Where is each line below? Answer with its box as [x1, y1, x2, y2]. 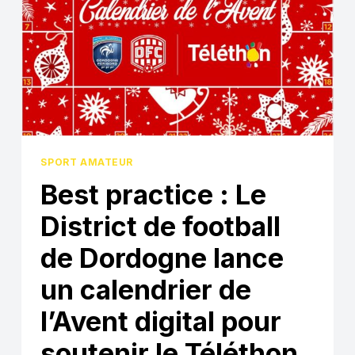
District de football [40, 210, 281, 243]
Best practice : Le [40, 178, 267, 212]
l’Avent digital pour [40, 305, 282, 338]
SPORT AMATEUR [40, 156, 134, 169]
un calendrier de [40, 273, 252, 307]
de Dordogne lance [40, 242, 284, 275]
